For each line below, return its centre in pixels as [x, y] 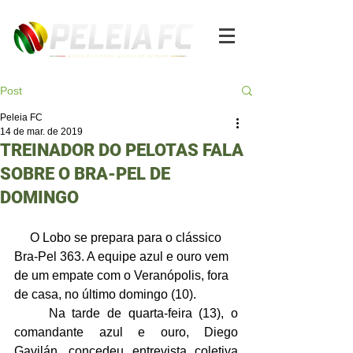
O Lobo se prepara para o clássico [22, 238]
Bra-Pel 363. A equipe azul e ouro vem [123, 256]
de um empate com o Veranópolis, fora [123, 275]
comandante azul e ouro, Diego [126, 332]
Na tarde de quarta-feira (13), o [32, 313]
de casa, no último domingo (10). [105, 294]
